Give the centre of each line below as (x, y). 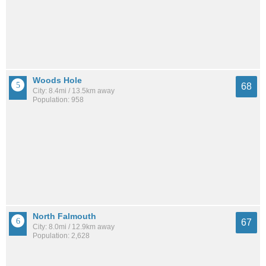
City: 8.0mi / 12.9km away (74, 227)
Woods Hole (57, 80)
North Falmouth (64, 216)
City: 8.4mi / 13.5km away (74, 91)
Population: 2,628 (61, 235)
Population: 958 (58, 100)
